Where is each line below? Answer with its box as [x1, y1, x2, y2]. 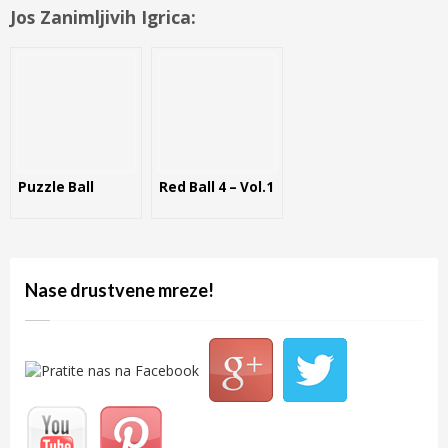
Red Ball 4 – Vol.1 [159, 178, 274, 196]
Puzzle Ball [18, 178, 94, 196]
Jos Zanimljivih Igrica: [10, 5, 196, 29]
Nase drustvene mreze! [25, 279, 214, 301]
